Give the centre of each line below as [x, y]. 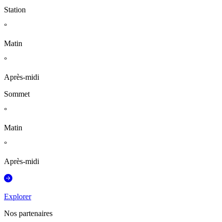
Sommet [17, 94]
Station [15, 10]
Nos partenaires [28, 214]
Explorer [18, 197]
